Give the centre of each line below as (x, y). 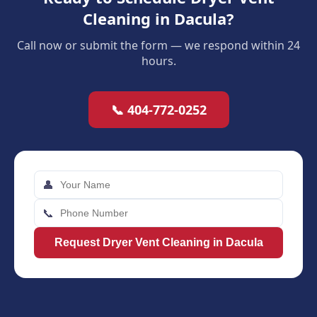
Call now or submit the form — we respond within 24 (158, 46)
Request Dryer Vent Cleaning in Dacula (158, 243)
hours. (158, 61)
